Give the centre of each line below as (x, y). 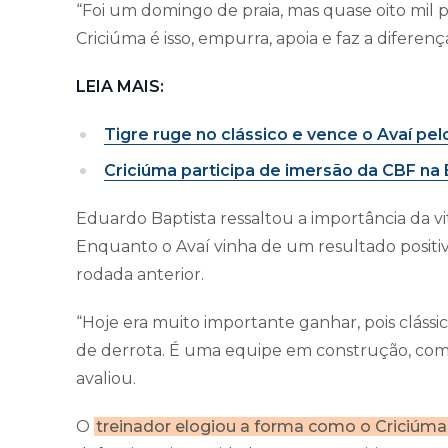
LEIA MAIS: (120, 86)
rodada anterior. (142, 274)
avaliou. (106, 378)
